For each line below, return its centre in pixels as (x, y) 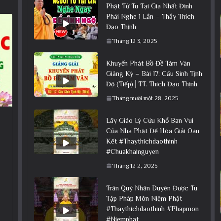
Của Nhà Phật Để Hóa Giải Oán (152, 130)
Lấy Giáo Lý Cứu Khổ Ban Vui (149, 120)
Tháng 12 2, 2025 (134, 166)
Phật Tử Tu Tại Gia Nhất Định (149, 6)
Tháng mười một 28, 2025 (145, 98)
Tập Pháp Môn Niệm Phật (144, 198)
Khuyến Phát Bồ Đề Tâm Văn (148, 63)
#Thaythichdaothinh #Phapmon (152, 208)
